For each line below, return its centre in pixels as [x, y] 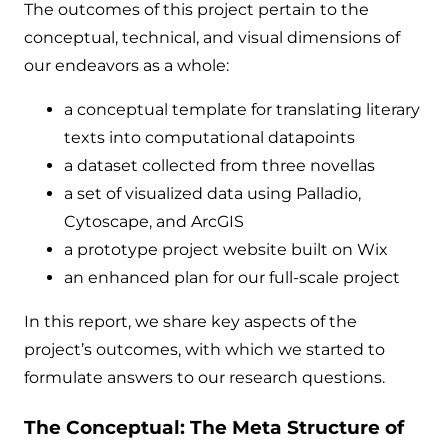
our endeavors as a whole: [126, 66]
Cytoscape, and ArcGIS [154, 222]
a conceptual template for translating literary [242, 110]
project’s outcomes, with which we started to [204, 350]
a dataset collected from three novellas [219, 166]
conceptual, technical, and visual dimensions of [212, 38]
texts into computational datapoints [209, 138]
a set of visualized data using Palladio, [212, 194]
